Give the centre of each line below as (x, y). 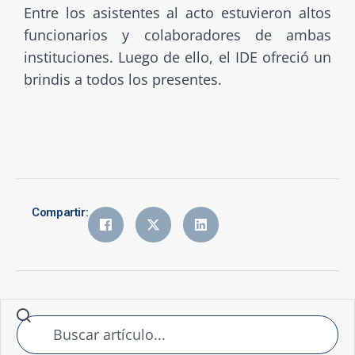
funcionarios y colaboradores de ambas (177, 34)
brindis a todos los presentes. (123, 79)
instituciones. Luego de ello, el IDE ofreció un (177, 57)
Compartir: (60, 212)
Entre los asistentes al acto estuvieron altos (177, 12)
